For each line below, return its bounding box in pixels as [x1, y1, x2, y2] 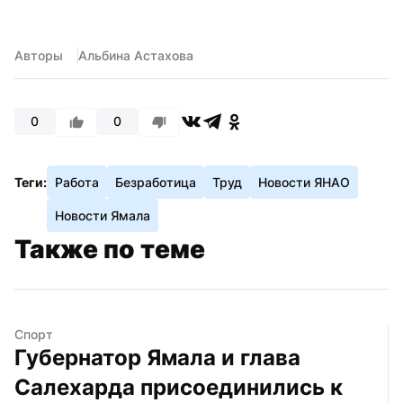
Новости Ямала [55, 207, 150, 223]
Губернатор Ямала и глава [14, 344, 300, 371]
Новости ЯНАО [258, 174, 350, 190]
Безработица [115, 174, 196, 190]
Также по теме [14, 233, 205, 264]
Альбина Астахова [78, 47, 193, 63]
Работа [55, 174, 99, 190]
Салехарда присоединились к [14, 373, 343, 400]
